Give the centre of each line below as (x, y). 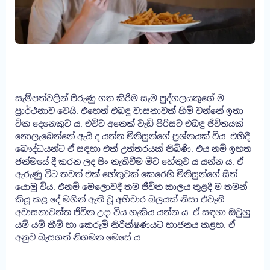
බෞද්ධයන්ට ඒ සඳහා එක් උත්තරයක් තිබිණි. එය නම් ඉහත (133, 149)
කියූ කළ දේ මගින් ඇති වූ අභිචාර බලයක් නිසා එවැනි (120, 199)
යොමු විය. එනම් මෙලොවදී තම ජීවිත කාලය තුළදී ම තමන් (131, 187)
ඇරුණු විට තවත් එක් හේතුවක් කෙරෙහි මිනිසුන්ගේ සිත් (126, 174)
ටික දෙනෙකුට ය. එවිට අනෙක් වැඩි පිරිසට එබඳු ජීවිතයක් (129, 123)
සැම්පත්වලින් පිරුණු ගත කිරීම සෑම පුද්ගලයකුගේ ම (120, 98)
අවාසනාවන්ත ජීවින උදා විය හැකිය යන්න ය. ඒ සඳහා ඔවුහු (133, 212)
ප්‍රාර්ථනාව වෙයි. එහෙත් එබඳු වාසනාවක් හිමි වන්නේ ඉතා (129, 111)
